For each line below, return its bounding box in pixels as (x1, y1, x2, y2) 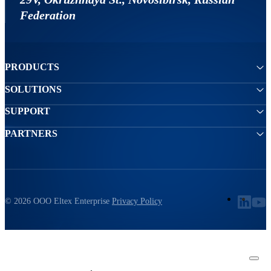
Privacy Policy (112, 197, 162, 206)
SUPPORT (5, 106, 50, 117)
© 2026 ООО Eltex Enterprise (5, 197, 109, 206)
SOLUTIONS (5, 83, 62, 94)
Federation (19, 8, 76, 22)
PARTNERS (5, 128, 57, 139)
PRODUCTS (5, 62, 59, 73)
